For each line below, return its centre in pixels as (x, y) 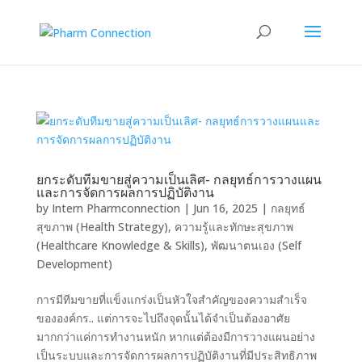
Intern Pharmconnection (116, 208)
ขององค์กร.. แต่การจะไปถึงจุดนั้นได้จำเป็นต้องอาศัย (163, 318)
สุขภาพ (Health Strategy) (102, 227)
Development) (74, 264)
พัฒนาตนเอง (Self (256, 245)
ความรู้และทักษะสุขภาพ (234, 227)
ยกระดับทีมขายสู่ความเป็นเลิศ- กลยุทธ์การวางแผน (179, 179)
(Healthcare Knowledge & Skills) (120, 245)
